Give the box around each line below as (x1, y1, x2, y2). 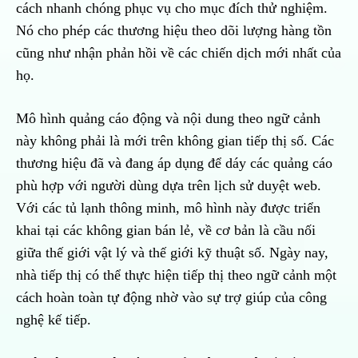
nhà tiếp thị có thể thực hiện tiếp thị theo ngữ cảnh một (16, 267, 336, 284)
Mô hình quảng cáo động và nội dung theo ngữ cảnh (16, 110, 320, 127)
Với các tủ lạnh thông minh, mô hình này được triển (16, 200, 320, 217)
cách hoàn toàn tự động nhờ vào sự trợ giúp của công (16, 289, 327, 306)
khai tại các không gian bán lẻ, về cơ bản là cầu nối (16, 222, 316, 239)
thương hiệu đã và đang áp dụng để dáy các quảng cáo (16, 155, 332, 172)
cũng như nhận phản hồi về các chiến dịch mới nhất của (16, 45, 341, 62)
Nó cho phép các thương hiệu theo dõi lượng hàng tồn (16, 22, 332, 39)
